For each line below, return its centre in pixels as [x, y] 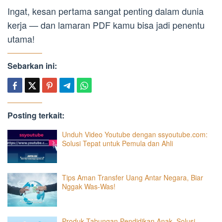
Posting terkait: [36, 115]
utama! [21, 38]
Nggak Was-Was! [89, 187]
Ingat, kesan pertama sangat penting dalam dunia [106, 11]
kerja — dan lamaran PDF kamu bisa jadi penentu [106, 25]
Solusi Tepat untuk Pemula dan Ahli [117, 143]
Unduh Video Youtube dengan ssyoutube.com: [135, 134]
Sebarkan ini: [32, 65]
